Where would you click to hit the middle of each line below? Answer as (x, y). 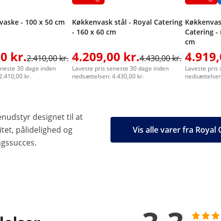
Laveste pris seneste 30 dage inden (120, 68)
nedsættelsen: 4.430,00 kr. (108, 76)
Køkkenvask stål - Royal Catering (127, 22)
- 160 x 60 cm (94, 32)
